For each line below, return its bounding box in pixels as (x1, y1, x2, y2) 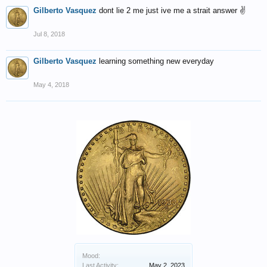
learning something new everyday (99, 57, 214, 66)
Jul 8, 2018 (33, 30, 65, 38)
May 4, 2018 (33, 81, 69, 88)
